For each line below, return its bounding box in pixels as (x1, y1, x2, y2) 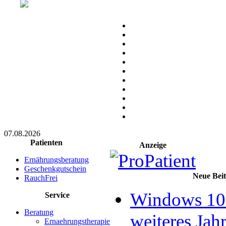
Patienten (30, 138, 63, 147)
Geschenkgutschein (24, 164, 86, 173)
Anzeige (139, 141, 166, 149)
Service (44, 191, 70, 199)
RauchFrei (24, 174, 58, 182)
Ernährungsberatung (24, 155, 89, 164)
